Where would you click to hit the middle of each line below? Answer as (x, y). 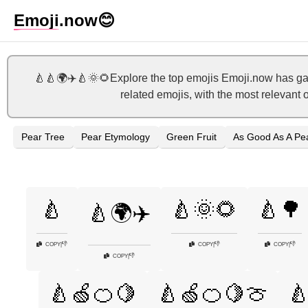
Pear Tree (43, 137)
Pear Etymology (115, 137)
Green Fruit (191, 137)
